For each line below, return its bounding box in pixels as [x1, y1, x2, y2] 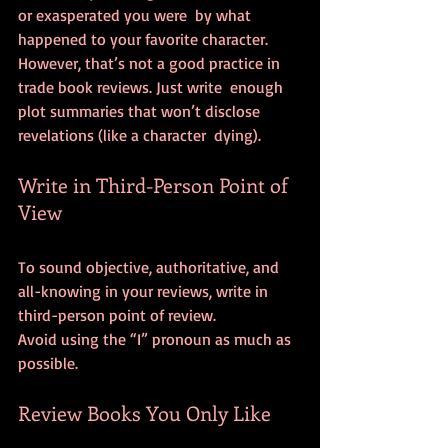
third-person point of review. [18, 305, 216, 326]
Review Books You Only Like [18, 399, 271, 427]
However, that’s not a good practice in [18, 53, 284, 74]
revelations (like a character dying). [18, 125, 261, 146]
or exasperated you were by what [18, 5, 255, 26]
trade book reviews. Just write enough [18, 77, 287, 98]
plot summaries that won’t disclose [18, 101, 264, 122]
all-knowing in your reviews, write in [18, 281, 272, 302]
